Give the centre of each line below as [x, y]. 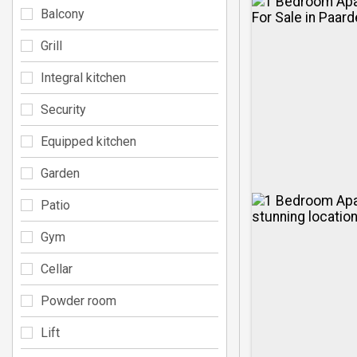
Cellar [57, 269]
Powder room [78, 300]
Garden [60, 173]
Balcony [63, 14]
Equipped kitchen [88, 141]
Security [63, 109]
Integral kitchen [83, 77]
